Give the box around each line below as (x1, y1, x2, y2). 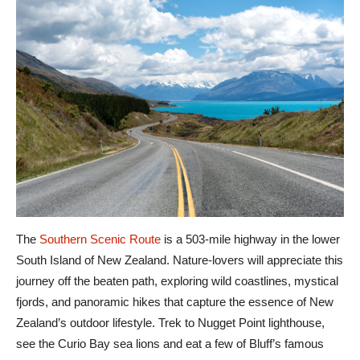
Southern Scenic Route (39, 232, 161, 247)
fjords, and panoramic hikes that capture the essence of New (16, 295, 333, 309)
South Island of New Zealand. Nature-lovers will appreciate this (16, 253, 343, 268)
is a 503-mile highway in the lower (161, 232, 340, 247)
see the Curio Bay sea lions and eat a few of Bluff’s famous (16, 337, 324, 351)
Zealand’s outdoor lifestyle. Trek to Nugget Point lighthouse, (16, 316, 325, 330)
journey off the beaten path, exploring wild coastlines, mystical (16, 274, 338, 288)
